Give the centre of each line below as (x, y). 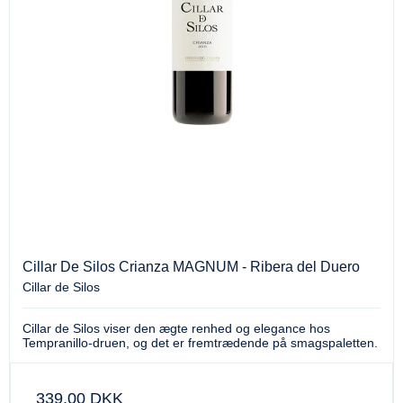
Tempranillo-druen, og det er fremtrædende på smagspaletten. (200, 342)
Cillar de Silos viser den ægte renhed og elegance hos (176, 328)
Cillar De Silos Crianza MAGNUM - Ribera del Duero (191, 266)
